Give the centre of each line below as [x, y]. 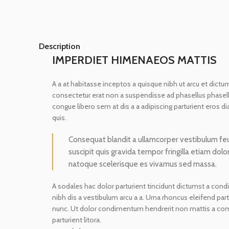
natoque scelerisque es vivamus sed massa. [143, 164]
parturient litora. [77, 220]
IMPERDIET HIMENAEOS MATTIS [134, 60]
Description [60, 46]
